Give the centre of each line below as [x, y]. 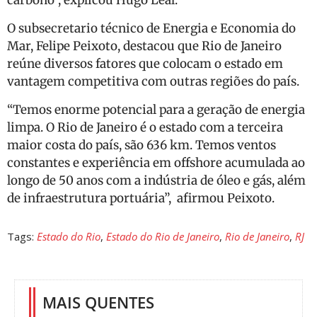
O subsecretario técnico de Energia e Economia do [151, 28]
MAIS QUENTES [98, 302]
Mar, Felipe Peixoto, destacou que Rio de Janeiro [144, 46]
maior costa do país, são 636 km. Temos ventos [142, 145]
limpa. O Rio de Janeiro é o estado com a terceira [145, 127]
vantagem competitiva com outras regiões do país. [153, 81]
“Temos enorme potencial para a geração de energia [156, 110]
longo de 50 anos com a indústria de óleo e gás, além [156, 180]
